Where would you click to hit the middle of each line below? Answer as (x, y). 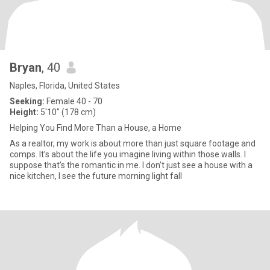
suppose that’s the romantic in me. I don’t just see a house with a (76, 165)
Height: (24, 112)
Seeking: (27, 101)
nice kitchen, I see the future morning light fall (96, 176)
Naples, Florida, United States (65, 86)
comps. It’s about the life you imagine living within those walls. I (128, 154)
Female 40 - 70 (74, 101)
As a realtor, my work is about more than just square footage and (133, 143)
